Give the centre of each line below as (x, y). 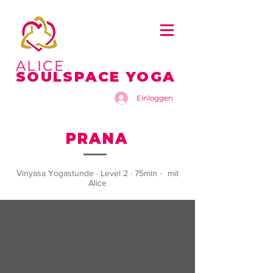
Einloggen (155, 98)
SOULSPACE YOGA (96, 77)
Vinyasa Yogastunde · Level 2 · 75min (88, 173)
